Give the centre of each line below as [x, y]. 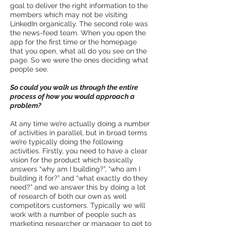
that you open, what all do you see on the [78, 51]
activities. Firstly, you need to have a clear [79, 151]
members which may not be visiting [69, 14]
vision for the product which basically [72, 160]
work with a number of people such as [73, 214]
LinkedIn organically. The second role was [79, 23]
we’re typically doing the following [67, 142]
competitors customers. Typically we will [78, 205]
